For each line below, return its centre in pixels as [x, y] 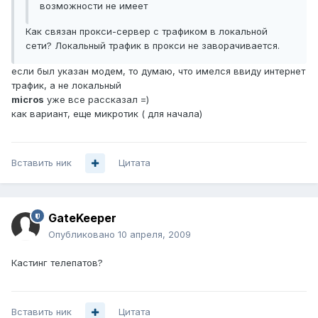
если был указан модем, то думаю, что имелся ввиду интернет [158, 71]
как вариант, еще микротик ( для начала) [107, 114]
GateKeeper [82, 218]
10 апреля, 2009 [154, 235]
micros [28, 100]
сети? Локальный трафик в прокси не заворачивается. [153, 46]
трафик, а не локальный [66, 86]
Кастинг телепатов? [57, 263]
